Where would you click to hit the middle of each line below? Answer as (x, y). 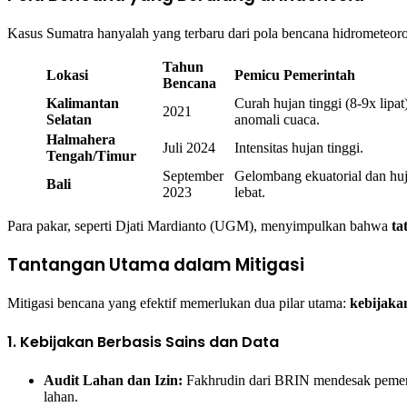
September (193, 176)
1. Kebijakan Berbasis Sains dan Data (143, 342)
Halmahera (81, 140)
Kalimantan (83, 104)
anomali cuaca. (277, 120)
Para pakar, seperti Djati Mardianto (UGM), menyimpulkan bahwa (199, 226)
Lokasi (67, 75)
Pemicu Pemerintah (295, 75)
